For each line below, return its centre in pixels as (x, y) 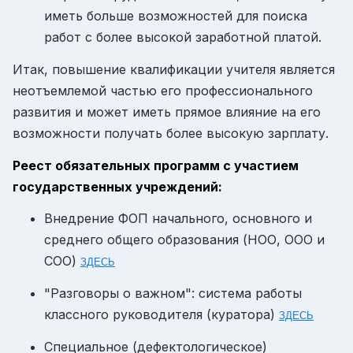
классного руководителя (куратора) (162, 315)
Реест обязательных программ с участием (156, 165)
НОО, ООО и (286, 240)
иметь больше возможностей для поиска (176, 16)
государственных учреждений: (117, 186)
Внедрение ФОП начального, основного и (178, 219)
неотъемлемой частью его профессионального (163, 91)
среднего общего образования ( (146, 240)
